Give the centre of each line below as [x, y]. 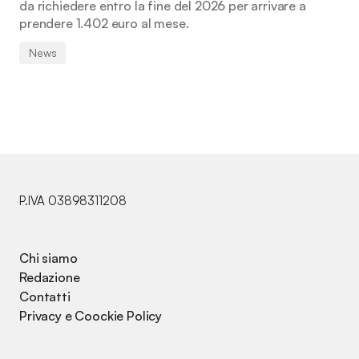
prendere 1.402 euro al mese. [104, 23]
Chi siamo [48, 258]
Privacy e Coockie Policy [91, 316]
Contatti [45, 296]
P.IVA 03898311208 [73, 201]
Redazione [50, 277]
